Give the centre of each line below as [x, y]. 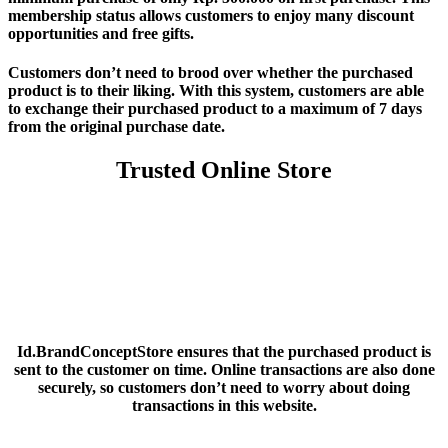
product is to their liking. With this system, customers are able [216, 90]
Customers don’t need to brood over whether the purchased [210, 72]
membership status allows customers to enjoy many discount [211, 15]
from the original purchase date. [116, 126]
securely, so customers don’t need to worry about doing [224, 388]
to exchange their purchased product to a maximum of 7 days [215, 108]
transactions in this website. [224, 406]
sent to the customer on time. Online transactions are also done [224, 370]
